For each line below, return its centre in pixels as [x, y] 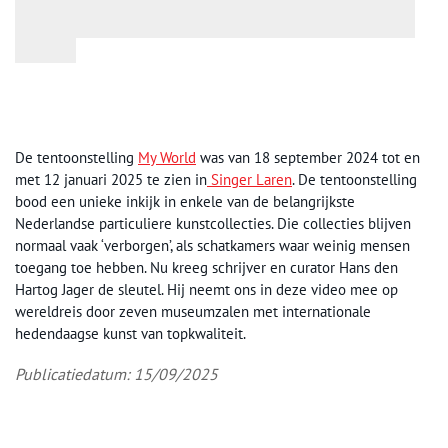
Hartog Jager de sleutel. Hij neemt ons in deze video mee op [206, 290]
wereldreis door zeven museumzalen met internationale [193, 312]
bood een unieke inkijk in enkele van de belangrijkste [185, 202]
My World [167, 158]
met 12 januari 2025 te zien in [111, 180]
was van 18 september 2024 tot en [308, 158]
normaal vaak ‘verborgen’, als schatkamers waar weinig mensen [212, 246]
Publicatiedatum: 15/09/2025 [116, 374]
